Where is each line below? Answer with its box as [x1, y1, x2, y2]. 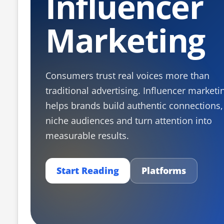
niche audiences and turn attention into [45, 114, 212, 126]
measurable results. [45, 129, 129, 141]
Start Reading [56, 164, 119, 176]
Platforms [141, 164, 186, 176]
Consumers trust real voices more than [45, 69, 209, 81]
